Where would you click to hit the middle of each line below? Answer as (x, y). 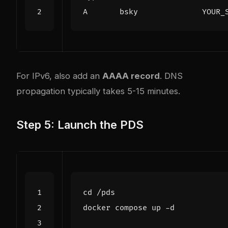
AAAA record (131, 76)
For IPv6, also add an (59, 76)
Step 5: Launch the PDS (80, 125)
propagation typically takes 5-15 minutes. (98, 91)
